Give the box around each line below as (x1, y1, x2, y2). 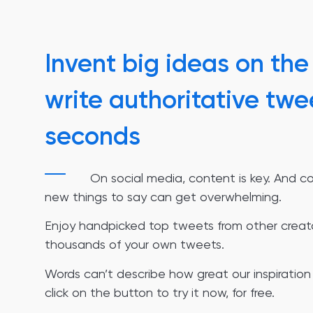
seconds (45, 120, 140, 151)
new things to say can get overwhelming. (45, 189, 282, 204)
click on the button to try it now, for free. (45, 284, 275, 300)
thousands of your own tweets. (45, 237, 224, 252)
